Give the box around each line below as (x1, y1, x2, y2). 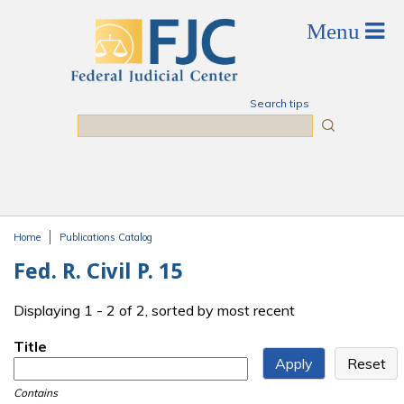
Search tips (249, 96, 309, 110)
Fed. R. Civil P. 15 (14, 259, 182, 284)
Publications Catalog (60, 231, 152, 243)
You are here (14, 243, 122, 266)
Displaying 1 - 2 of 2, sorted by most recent (14, 301, 295, 320)
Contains (14, 386, 58, 400)
